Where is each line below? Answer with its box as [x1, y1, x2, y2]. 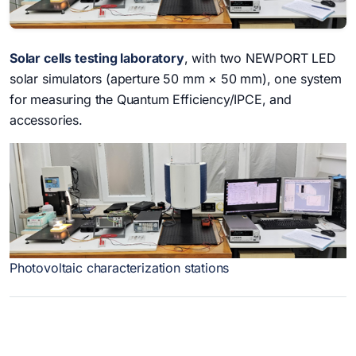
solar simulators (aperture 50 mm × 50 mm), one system [10, 71, 342, 87]
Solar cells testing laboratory [10, 50, 184, 67]
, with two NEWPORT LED [184, 50, 336, 67]
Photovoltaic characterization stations [10, 260, 230, 277]
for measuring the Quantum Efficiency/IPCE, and [10, 91, 292, 108]
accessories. [10, 112, 83, 129]
